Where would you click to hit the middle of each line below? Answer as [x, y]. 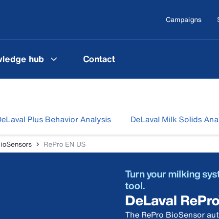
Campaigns [184, 19]
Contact [99, 58]
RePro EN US [65, 144]
